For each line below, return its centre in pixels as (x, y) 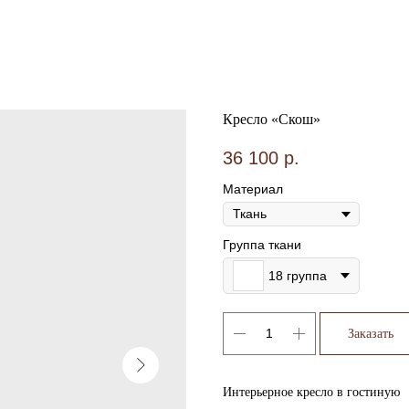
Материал (253, 189)
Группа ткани (262, 245)
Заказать (371, 333)
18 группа (298, 275)
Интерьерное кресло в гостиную (311, 392)
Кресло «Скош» (272, 119)
